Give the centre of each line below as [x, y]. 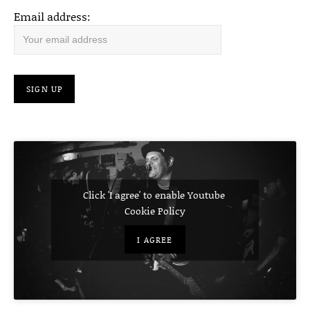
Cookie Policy [155, 210]
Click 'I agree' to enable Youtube [155, 194]
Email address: [52, 17]
